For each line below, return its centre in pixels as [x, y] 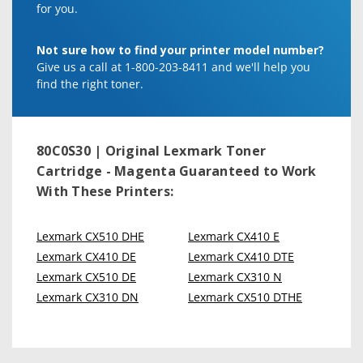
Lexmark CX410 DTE [241, 256]
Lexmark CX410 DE [86, 256]
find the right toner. [90, 84]
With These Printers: [105, 191]
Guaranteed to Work [246, 171]
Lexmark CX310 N [235, 277]
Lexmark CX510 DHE [90, 236]
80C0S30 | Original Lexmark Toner [151, 151]
